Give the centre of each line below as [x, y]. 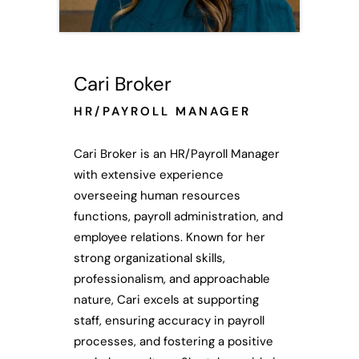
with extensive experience [149, 175]
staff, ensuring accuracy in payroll [169, 321]
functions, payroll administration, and [178, 217]
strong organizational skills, [149, 258]
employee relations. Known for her [169, 238]
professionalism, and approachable [172, 279]
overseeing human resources [157, 196]
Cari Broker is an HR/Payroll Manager [177, 154]
